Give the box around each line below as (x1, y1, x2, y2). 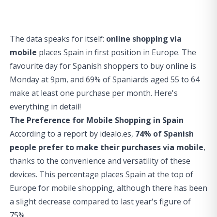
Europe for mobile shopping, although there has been (10, 183, 207, 193)
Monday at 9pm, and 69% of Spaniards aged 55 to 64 (10, 74, 200, 85)
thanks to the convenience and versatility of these (10, 155, 190, 166)
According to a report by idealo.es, (10, 128, 135, 139)
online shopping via (106, 33, 182, 44)
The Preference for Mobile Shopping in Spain (10, 115, 184, 125)
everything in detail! (10, 101, 81, 112)
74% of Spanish (135, 128, 194, 139)
